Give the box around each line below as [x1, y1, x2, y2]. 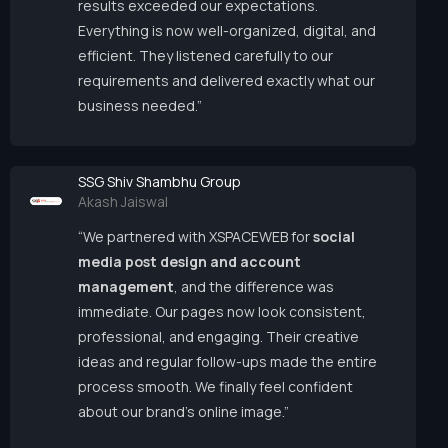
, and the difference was [174, 277, 334, 297]
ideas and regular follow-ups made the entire [78, 352, 377, 372]
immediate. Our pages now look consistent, [78, 302, 366, 322]
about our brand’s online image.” [78, 402, 289, 422]
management [78, 277, 174, 297]
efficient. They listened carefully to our [78, 46, 333, 66]
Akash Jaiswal [78, 192, 168, 212]
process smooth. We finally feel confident [78, 377, 353, 397]
